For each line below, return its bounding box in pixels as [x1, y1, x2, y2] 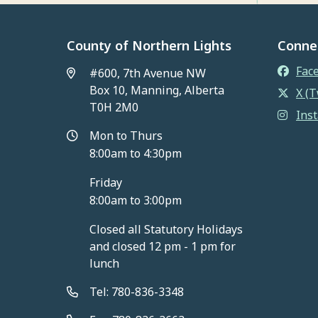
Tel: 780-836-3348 [89, 283, 185, 300]
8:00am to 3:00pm [89, 192, 182, 208]
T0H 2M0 [89, 99, 139, 115]
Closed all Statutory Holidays [89, 221, 243, 237]
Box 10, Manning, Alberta [89, 82, 225, 98]
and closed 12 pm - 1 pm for [89, 238, 236, 254]
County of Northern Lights [67, 36, 232, 54]
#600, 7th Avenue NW [89, 65, 207, 81]
